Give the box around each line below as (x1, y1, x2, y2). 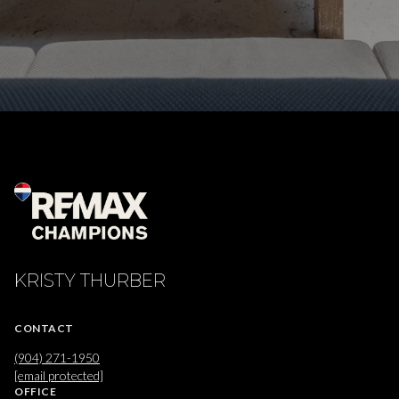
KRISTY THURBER (14, 270, 166, 292)
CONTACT (14, 322, 74, 336)
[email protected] (14, 368, 103, 384)
